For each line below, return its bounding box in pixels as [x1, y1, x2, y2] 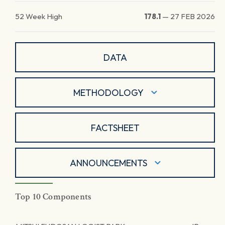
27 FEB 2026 [170, 12, 215, 21]
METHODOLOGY [73, 86, 144, 98]
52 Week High [15, 12, 62, 21]
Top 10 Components [15, 191, 92, 202]
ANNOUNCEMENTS [69, 157, 147, 169]
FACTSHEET [90, 122, 140, 134]
